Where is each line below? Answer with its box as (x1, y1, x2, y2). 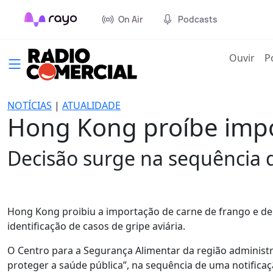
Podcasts (178, 13, 218, 25)
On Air (118, 13, 143, 25)
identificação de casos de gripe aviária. (7, 219, 185, 233)
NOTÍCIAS (7, 99, 52, 112)
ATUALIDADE (62, 99, 121, 112)
